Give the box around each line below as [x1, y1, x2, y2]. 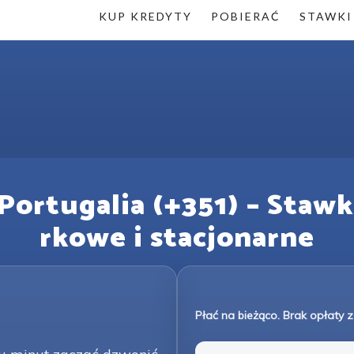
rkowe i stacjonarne [40, 215, 314, 262]
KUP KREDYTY [99, 9, 192, 23]
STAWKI [299, 9, 352, 23]
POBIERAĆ [211, 9, 281, 23]
